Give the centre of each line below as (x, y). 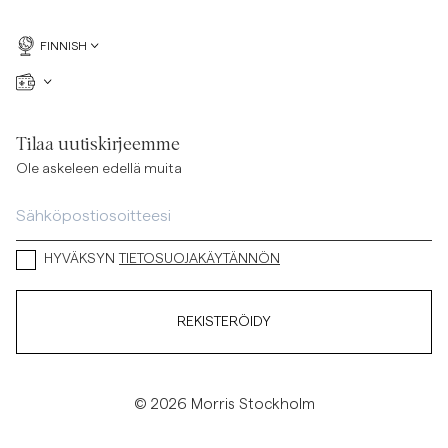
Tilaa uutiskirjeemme (98, 145)
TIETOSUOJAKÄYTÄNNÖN (199, 259)
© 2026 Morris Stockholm (224, 404)
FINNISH (63, 46)
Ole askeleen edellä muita (99, 169)
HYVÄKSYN (79, 259)
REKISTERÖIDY (224, 321)
